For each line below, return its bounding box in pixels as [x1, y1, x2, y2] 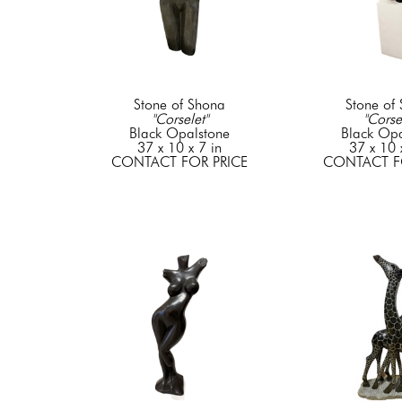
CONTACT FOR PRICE [111, 153, 248, 171]
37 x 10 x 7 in [137, 139, 222, 157]
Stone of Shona [134, 96, 225, 114]
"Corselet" [151, 110, 208, 128]
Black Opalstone [129, 125, 230, 143]
